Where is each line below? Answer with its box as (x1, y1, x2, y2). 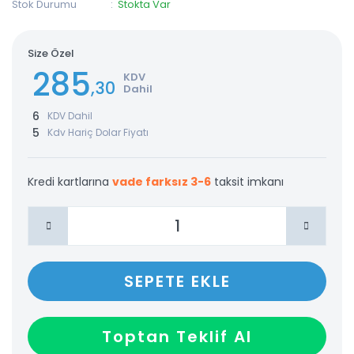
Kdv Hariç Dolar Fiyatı (47, 126, 149, 140)
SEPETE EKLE (123, 269, 231, 292)
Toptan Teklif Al (102, 325, 252, 348)
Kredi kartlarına (28, 173, 112, 190)
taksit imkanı (211, 173, 284, 190)
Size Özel (28, 45, 74, 61)
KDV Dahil (47, 109, 92, 123)
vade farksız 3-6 (112, 173, 211, 190)
